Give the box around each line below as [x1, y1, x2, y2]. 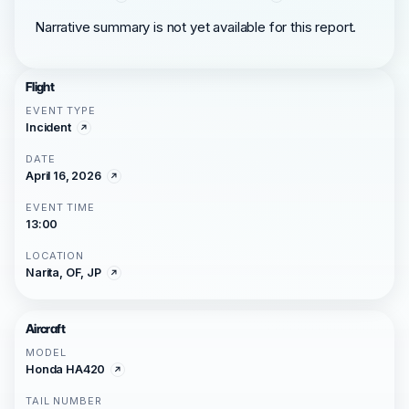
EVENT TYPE [26, 104, 96, 117]
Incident [26, 121, 71, 134]
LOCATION [26, 249, 85, 262]
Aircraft [26, 321, 65, 336]
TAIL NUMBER [26, 394, 102, 407]
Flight [26, 79, 55, 94]
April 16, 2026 [26, 169, 101, 183]
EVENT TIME [26, 201, 95, 214]
